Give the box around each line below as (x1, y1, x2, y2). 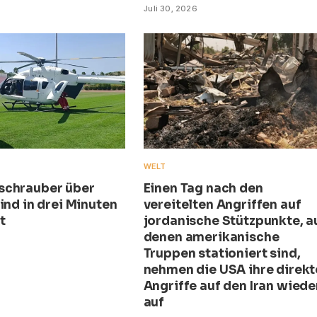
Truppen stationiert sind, (143, 246, 301, 262)
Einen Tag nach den (143, 181, 263, 197)
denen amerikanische (143, 230, 279, 246)
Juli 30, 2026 (143, 4, 198, 14)
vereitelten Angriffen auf (143, 197, 301, 213)
